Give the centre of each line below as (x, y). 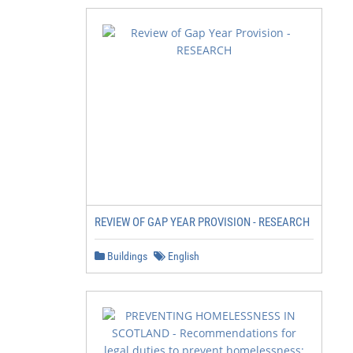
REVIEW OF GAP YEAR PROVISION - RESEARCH (202, 222)
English (182, 256)
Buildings (126, 256)
